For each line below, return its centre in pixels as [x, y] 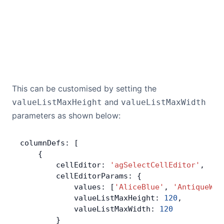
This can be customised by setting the [84, 88]
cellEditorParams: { [81, 176]
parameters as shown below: [66, 115]
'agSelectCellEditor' [155, 165]
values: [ [67, 187]
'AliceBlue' [139, 187]
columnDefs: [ [49, 143]
